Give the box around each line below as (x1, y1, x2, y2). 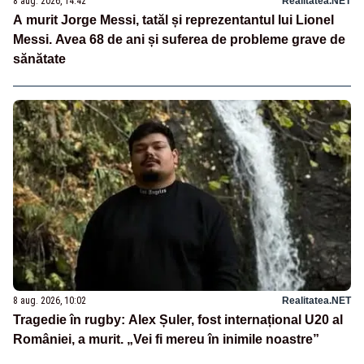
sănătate (13, 52, 66, 67)
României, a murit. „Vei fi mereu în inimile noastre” (13, 332, 319, 347)
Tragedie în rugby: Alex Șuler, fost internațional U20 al (13, 313, 343, 327)
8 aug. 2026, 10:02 (13, 295, 86, 307)
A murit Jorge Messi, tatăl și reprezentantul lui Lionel (13, 13, 334, 28)
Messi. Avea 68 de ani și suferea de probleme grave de (13, 32, 345, 47)
